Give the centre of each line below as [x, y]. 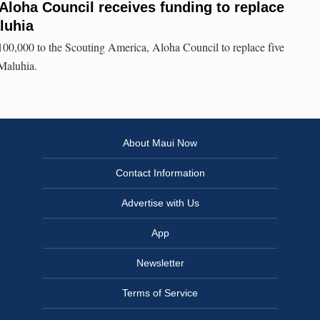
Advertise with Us [160, 203]
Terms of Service [160, 293]
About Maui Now [160, 143]
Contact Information [160, 173]
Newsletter [160, 263]
